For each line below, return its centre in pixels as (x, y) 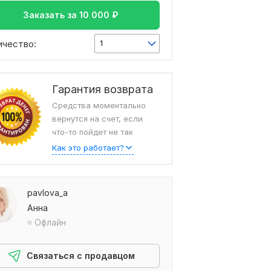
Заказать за (51, 15)
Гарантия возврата (103, 90)
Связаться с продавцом (80, 256)
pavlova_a (47, 193)
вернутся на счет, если (97, 119)
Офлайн (50, 223)
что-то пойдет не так (93, 132)
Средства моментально (99, 106)
